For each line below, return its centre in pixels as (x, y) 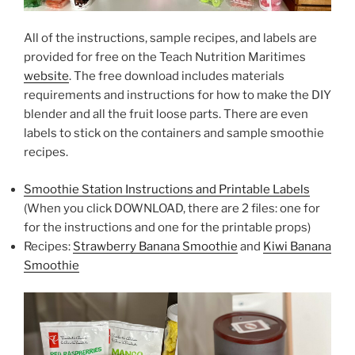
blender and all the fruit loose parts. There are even (166, 115)
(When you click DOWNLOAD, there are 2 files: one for (172, 208)
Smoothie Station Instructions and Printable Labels (167, 189)
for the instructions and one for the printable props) (168, 227)
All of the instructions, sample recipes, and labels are (170, 38)
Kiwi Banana (297, 246)
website (46, 76)
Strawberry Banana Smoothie (155, 246)
